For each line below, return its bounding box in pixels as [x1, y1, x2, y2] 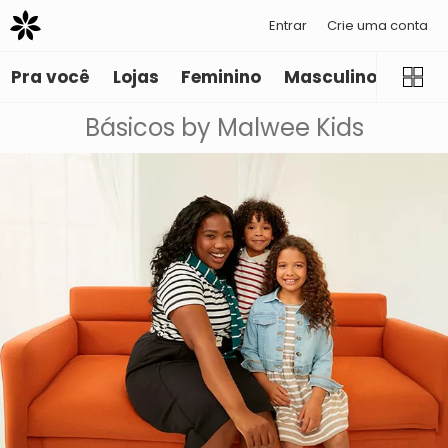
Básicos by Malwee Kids [84, 111, 364, 145]
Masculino [283, 65, 377, 90]
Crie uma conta [327, 15, 428, 35]
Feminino [181, 65, 262, 90]
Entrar [269, 15, 307, 35]
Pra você [11, 65, 91, 90]
